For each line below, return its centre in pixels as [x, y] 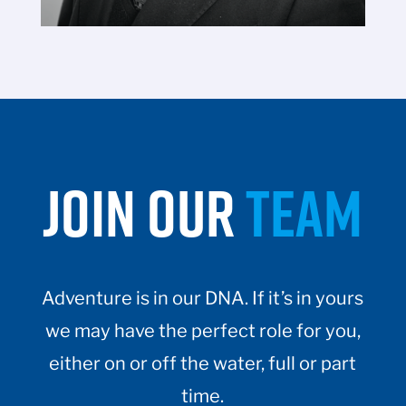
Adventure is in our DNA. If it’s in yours [203, 299]
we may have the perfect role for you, [203, 331]
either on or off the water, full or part [203, 364]
